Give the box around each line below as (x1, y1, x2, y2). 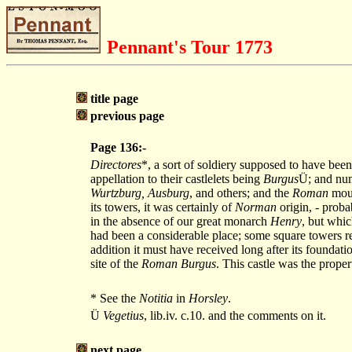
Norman (235, 200, 277, 214)
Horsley (189, 291, 228, 305)
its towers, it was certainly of (90, 200, 235, 214)
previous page (90, 109, 164, 123)
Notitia (139, 291, 173, 305)
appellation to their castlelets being (90, 172, 263, 185)
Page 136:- (90, 141, 146, 154)
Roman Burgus (141, 257, 216, 270)
